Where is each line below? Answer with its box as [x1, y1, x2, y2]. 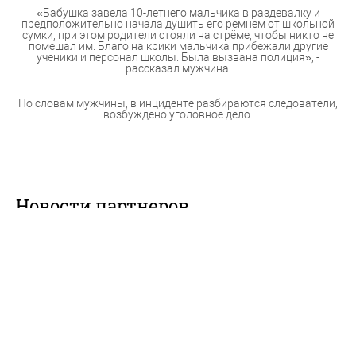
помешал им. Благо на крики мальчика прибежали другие [28, 40, 328, 52]
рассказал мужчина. [125, 62, 231, 75]
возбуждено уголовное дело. [103, 108, 253, 121]
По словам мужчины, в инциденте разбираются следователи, [18, 97, 338, 110]
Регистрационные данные [101, 307, 255, 320]
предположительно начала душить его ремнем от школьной [21, 17, 335, 30]
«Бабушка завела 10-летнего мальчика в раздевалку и [36, 6, 320, 19]
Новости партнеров [16, 194, 189, 217]
